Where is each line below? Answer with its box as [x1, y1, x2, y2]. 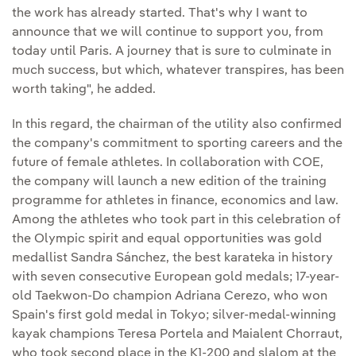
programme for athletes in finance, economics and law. [12, 195, 339, 208]
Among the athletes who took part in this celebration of [12, 214, 341, 227]
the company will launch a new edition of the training [12, 176, 327, 189]
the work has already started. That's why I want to [12, 7, 308, 21]
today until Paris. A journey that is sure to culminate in [12, 45, 331, 59]
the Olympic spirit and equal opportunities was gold [12, 233, 322, 246]
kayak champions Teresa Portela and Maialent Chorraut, [12, 328, 342, 342]
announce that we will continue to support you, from [12, 26, 323, 40]
